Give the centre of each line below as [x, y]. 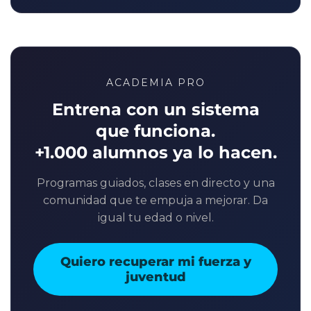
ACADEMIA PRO [155, 83]
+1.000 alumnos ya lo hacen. [155, 153]
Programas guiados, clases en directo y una [155, 183]
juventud [155, 277]
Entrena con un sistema [155, 110]
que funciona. [155, 131]
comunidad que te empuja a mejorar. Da [155, 201]
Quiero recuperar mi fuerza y [155, 262]
